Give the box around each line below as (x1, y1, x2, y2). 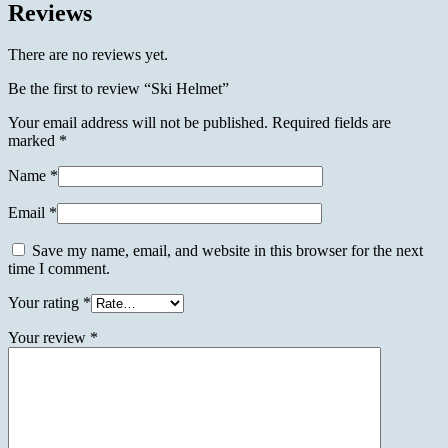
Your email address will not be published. (8, 114, 268, 132)
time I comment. (8, 260, 110, 278)
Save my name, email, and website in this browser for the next (32, 242, 423, 260)
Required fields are (272, 114, 391, 132)
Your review (8, 329, 90, 347)
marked (8, 132, 59, 150)
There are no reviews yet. (8, 46, 168, 64)
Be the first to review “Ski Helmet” (8, 80, 229, 98)
